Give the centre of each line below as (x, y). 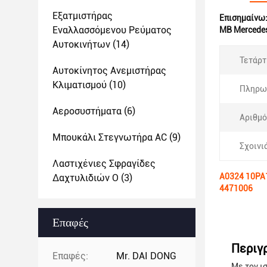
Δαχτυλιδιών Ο (86, 178)
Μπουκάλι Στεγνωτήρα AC (110, 137)
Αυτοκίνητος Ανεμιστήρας (109, 71)
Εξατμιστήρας (83, 16)
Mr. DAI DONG (146, 256)
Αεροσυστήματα (87, 111)
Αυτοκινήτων (81, 44)
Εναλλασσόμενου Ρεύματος (112, 30)
